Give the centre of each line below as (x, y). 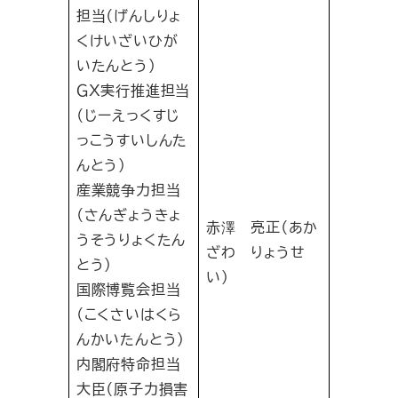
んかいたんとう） (131, 339)
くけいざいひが (127, 41)
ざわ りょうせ (255, 252)
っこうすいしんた (132, 140)
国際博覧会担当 (128, 290)
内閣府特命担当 (128, 364)
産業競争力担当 (128, 190)
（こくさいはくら (129, 314)
